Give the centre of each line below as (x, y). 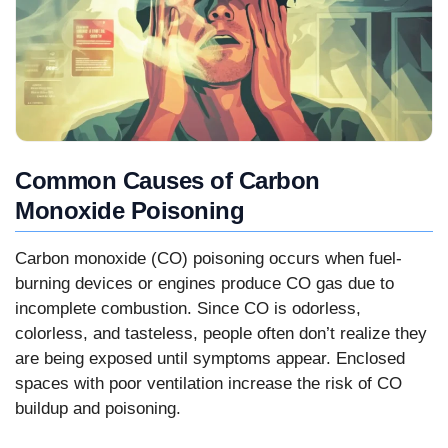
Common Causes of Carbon (167, 181)
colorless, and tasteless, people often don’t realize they (221, 334)
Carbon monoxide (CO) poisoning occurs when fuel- (208, 259)
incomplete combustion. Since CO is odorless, (188, 309)
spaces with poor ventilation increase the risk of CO (208, 384)
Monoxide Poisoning (130, 211)
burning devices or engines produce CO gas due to (204, 284)
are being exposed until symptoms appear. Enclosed (210, 359)
